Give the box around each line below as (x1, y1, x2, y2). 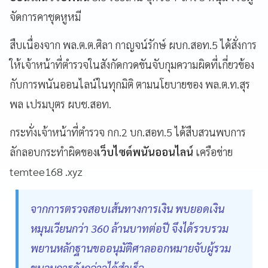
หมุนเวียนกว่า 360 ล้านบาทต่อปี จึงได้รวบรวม (31, 221, 229, 235)
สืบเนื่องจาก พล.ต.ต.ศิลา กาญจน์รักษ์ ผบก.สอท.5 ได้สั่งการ (10, 38, 257, 51)
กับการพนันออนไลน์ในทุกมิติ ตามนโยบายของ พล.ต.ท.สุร (10, 77, 250, 91)
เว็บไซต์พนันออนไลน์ (97, 145, 193, 159)
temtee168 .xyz (10, 165, 83, 178)
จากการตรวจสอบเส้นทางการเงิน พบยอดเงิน (31, 202, 224, 215)
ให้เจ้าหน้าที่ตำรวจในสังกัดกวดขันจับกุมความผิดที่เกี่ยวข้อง (10, 57, 254, 71)
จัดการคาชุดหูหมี (10, 10, 81, 23)
